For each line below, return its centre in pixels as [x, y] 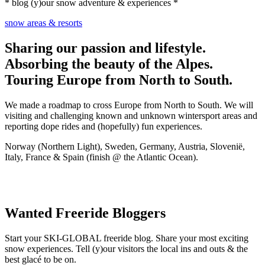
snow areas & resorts [43, 22]
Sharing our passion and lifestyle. [105, 48]
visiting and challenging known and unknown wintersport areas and [131, 115]
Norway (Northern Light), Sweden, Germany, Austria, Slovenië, [125, 146]
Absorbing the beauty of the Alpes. [109, 64]
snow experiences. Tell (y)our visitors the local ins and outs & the [126, 248]
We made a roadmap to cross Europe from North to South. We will [129, 105]
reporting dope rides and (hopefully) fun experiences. [104, 126]
